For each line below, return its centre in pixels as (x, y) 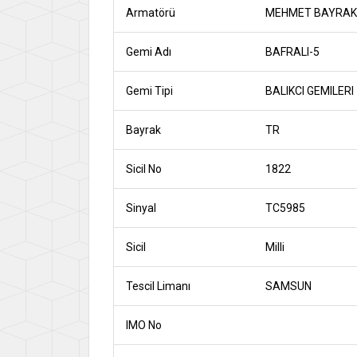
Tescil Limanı (158, 286)
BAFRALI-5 (292, 52)
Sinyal (141, 208)
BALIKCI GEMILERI (309, 91)
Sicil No (144, 169)
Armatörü (151, 13)
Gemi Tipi (149, 91)
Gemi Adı (149, 52)
